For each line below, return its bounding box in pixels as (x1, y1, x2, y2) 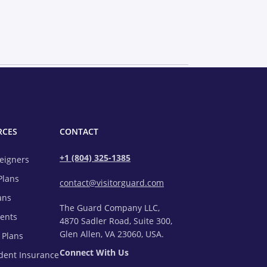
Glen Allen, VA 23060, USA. (60, 228, 164, 240)
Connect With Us (60, 247, 129, 259)
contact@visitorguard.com (60, 177, 164, 189)
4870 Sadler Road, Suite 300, (60, 215, 172, 226)
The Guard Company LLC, (60, 201, 160, 213)
